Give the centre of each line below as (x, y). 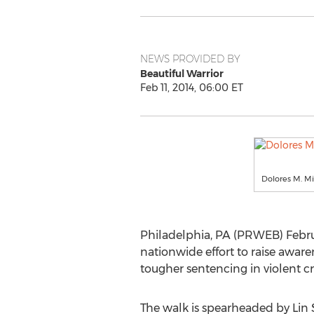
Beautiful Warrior (182, 74)
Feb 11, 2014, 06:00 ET (191, 88)
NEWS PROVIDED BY (190, 59)
